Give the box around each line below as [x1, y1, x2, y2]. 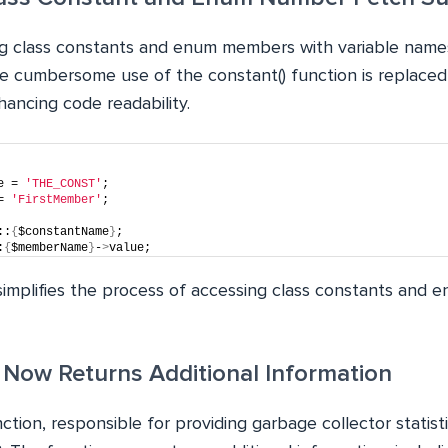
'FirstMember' [11, 193, 102, 207]
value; [109, 241, 151, 255]
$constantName [18, 225, 109, 239]
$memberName [11, 241, 88, 255]
